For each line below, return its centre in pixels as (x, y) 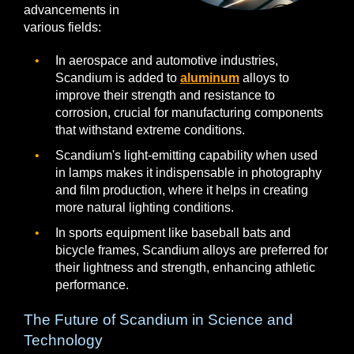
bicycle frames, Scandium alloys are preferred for (192, 250)
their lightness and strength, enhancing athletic (185, 267)
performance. (92, 285)
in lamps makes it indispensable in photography (188, 173)
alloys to (264, 78)
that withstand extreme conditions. (150, 130)
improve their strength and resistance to (165, 95)
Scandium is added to (118, 78)
